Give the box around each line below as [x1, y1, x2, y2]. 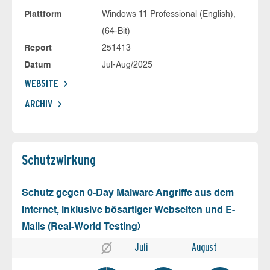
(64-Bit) [101, 27, 130, 36]
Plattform [24, 10, 61, 19]
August [192, 241, 217, 253]
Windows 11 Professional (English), [101, 10, 236, 19]
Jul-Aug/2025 [101, 60, 152, 69]
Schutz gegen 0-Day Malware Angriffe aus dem [22, 188, 234, 198]
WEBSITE [25, 77, 58, 89]
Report [24, 43, 52, 52]
